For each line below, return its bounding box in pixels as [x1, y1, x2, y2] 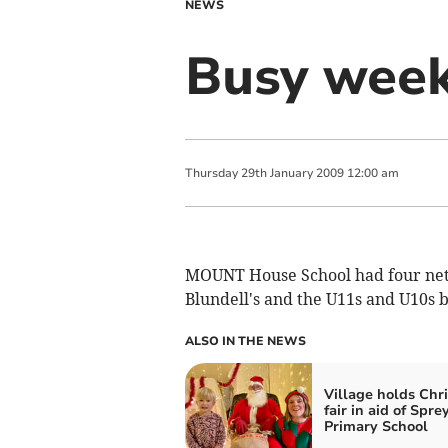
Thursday [184, 165, 238, 181]
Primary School [323, 417, 428, 436]
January [269, 165, 313, 181]
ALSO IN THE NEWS [184, 333, 306, 349]
